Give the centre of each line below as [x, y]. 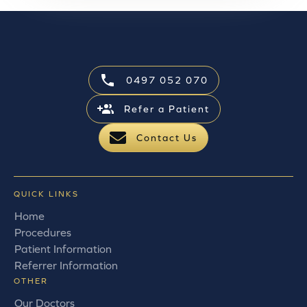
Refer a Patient [167, 109]
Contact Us [167, 138]
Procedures [43, 233]
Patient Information [63, 249]
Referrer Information [66, 266]
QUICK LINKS [46, 194]
